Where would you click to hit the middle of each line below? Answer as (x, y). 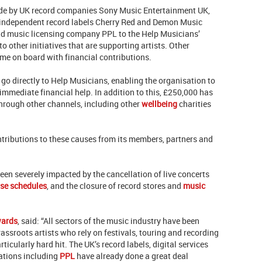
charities (194, 104)
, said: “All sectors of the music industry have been (108, 221)
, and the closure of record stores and (115, 186)
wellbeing (159, 104)
